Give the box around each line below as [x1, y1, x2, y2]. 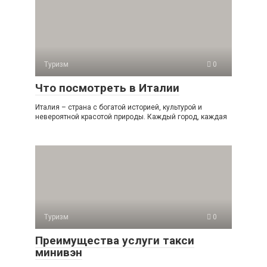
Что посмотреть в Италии [35, 80, 179, 95]
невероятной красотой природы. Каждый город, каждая [35, 112, 227, 121]
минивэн [35, 245, 82, 259]
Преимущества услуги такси [35, 233, 194, 247]
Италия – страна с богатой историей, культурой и [35, 103, 202, 111]
